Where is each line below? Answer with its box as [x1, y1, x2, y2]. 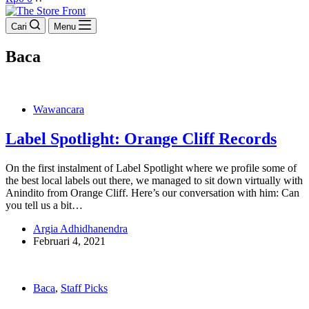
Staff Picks [61, 281, 108, 294]
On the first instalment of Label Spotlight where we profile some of [6, 161, 297, 174]
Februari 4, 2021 [33, 235, 106, 247]
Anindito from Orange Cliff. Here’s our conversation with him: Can [6, 186, 299, 199]
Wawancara [33, 103, 84, 115]
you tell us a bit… [6, 199, 83, 211]
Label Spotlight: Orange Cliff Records [6, 129, 277, 148]
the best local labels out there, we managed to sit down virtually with [6, 174, 303, 186]
